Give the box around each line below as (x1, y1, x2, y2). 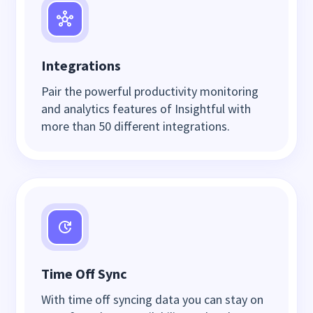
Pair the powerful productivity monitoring (41, 83, 259, 100)
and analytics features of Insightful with (41, 101, 252, 117)
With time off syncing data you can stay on (41, 291, 264, 308)
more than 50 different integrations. (41, 118, 231, 135)
